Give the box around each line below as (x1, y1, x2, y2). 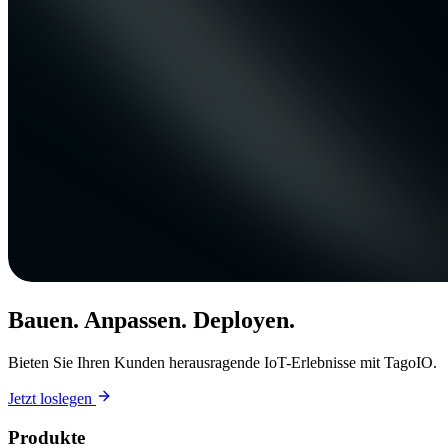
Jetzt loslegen (8, 389, 96, 407)
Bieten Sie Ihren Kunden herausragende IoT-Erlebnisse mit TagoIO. (8, 353, 437, 371)
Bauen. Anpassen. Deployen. (8, 307, 295, 334)
